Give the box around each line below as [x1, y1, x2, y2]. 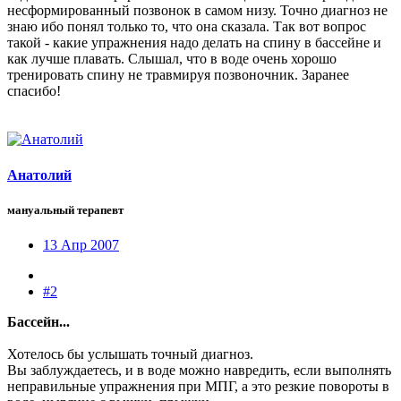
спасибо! [7, 83, 61, 99]
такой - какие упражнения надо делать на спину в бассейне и [7, 35, 381, 51]
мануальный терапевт [7, 202, 124, 217]
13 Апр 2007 [43, 237, 119, 253]
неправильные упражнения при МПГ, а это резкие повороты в [7, 379, 389, 395]
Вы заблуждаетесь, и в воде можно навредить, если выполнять [7, 363, 391, 379]
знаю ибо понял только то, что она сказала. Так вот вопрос [7, 19, 366, 35]
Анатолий [7, 166, 72, 183]
